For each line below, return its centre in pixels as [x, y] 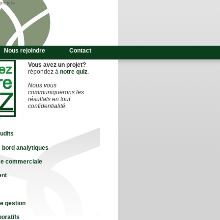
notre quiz [74, 72]
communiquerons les [56, 92]
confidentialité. [47, 106]
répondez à [44, 72]
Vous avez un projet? [57, 65]
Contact [80, 51]
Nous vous [42, 85]
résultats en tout [49, 99]
